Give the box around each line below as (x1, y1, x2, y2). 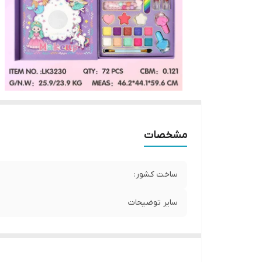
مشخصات (144, 129, 187, 143)
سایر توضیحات (128, 197, 178, 209)
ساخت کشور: (134, 169, 178, 181)
